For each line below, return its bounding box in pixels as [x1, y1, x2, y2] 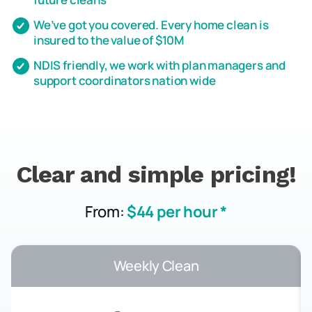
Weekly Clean [113, 256, 199, 275]
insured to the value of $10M [33, 32, 185, 48]
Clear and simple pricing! [15, 160, 297, 188]
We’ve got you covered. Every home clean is [33, 17, 269, 33]
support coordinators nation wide [33, 72, 216, 88]
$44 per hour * [127, 201, 227, 222]
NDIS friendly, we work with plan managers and [33, 57, 286, 73]
